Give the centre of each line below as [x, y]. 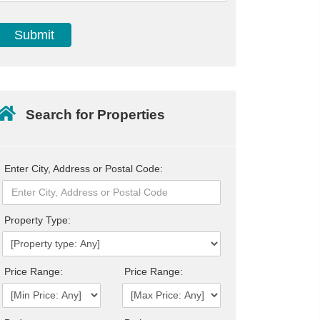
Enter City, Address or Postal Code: [84, 168]
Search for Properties [96, 115]
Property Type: [37, 220]
